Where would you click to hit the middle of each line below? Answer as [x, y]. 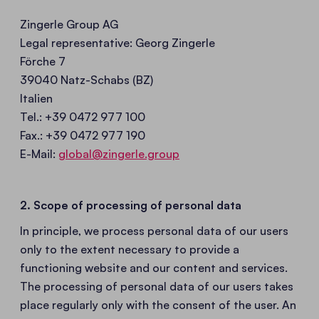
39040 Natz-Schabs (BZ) [87, 80]
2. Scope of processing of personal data [131, 205]
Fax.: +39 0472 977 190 [83, 135]
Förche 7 [43, 61]
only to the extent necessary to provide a [130, 249]
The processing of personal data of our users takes [157, 286]
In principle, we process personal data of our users [154, 231]
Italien [36, 98]
